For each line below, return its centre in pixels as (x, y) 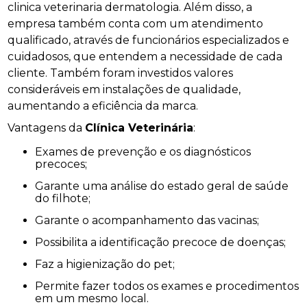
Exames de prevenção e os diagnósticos (39, 151)
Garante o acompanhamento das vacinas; (152, 220)
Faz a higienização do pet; (109, 264)
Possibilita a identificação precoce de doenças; (165, 242)
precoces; (61, 164)
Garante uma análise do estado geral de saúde (40, 186)
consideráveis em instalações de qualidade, (124, 89)
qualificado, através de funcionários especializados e (149, 40)
